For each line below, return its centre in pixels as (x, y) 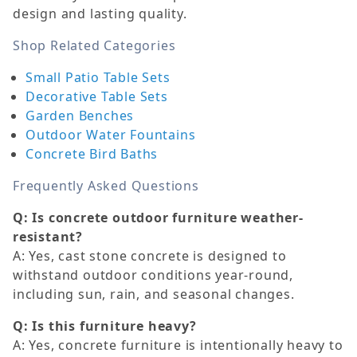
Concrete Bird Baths (92, 154)
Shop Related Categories (94, 46)
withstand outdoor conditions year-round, (153, 275)
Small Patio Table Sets (98, 78)
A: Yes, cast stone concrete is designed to (150, 256)
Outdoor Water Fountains (111, 135)
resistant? (48, 237)
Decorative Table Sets (97, 97)
